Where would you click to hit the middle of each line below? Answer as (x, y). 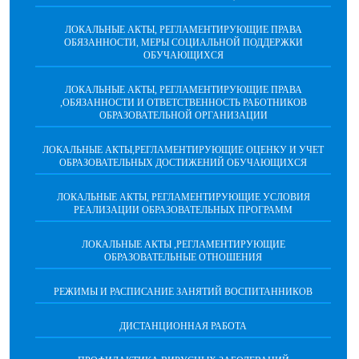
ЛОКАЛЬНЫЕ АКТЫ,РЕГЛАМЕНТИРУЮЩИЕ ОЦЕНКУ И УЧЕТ (183, 150)
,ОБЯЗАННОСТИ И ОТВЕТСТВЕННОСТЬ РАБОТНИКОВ (183, 103)
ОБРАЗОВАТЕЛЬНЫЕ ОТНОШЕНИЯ (183, 258)
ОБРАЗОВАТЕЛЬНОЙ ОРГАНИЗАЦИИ (183, 116)
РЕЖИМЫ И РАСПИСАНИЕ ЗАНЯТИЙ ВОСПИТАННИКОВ (183, 292)
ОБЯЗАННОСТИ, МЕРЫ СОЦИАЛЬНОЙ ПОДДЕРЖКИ (183, 43)
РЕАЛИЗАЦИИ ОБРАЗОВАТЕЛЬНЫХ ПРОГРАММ (183, 210)
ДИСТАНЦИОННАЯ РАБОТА (183, 327)
